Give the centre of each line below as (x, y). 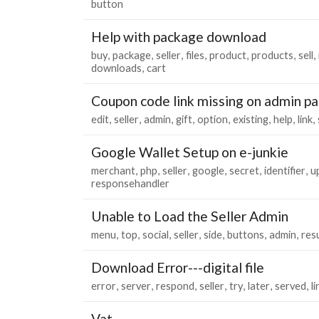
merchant (113, 170)
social (156, 234)
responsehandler (130, 183)
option (213, 119)
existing (251, 119)
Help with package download (179, 36)
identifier (285, 170)
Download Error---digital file (178, 267)
